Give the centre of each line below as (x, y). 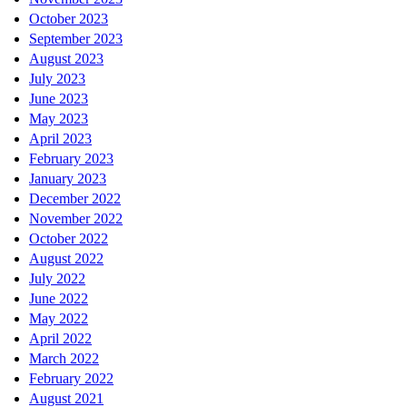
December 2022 (75, 199)
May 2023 (59, 119)
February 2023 (71, 159)
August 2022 (66, 259)
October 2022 (69, 239)
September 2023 (76, 39)
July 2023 (57, 79)
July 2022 (57, 279)
